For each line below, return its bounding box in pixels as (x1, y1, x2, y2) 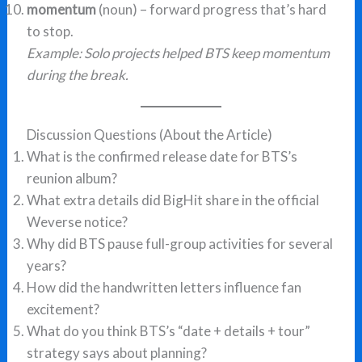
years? (27, 257, 67, 274)
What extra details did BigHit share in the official (27, 192, 320, 208)
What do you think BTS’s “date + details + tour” (27, 322, 311, 339)
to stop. (27, 22, 74, 40)
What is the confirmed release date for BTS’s (27, 148, 298, 165)
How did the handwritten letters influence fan (27, 279, 302, 296)
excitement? (27, 301, 100, 318)
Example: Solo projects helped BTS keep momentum (27, 44, 330, 61)
